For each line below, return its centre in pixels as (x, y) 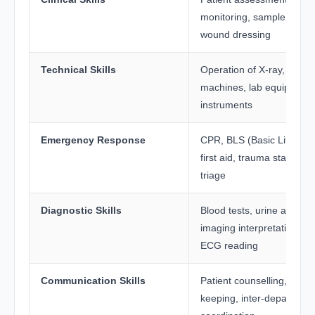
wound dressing (236, 34)
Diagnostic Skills (81, 210)
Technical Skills (78, 69)
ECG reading (229, 245)
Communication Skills (93, 280)
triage (213, 175)
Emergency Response (93, 140)
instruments (226, 104)
